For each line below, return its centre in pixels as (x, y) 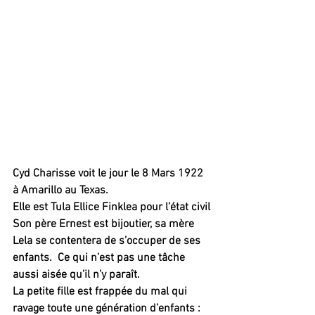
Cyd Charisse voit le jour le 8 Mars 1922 (109, 174)
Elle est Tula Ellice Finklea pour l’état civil (111, 208)
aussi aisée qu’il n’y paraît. (78, 275)
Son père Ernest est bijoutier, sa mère (105, 225)
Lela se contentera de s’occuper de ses (108, 242)
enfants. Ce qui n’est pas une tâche (100, 258)
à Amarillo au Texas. (60, 191)
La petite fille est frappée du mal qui (101, 292)
